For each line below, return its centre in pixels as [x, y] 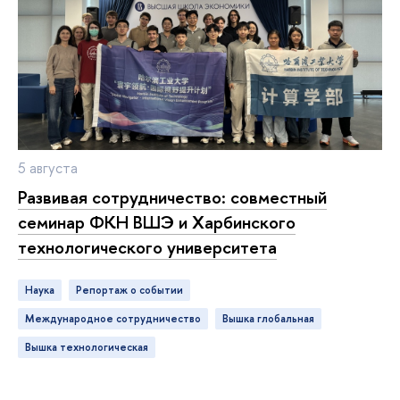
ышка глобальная [271, 318]
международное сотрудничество [118, 318]
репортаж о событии [133, 290]
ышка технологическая [90, 347]
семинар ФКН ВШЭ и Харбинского [157, 222]
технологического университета [147, 247]
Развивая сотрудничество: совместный [172, 197]
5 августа [48, 168]
